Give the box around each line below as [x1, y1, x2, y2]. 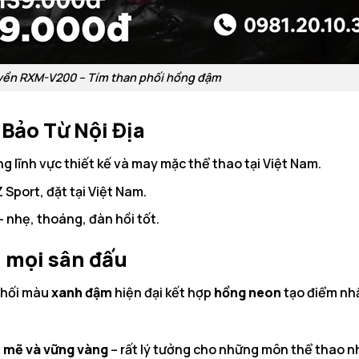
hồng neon [214, 283, 281, 301]
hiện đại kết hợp [112, 283, 214, 301]
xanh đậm [51, 283, 112, 301]
